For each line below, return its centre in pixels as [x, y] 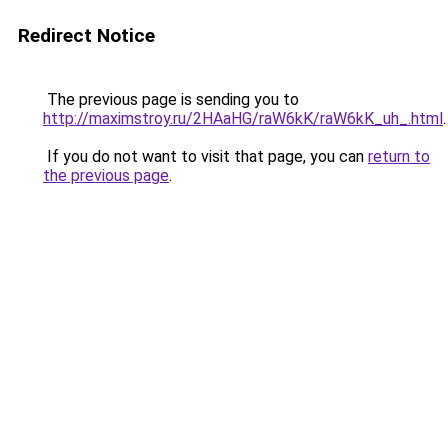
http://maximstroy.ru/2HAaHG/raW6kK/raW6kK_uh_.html [243, 118]
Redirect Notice [86, 35]
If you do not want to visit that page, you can [205, 156]
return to [399, 156]
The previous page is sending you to [171, 99]
